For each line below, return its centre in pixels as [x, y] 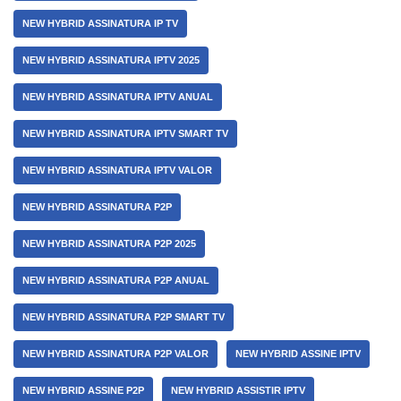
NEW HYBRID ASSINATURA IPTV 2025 [111, 60]
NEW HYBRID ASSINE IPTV [298, 354]
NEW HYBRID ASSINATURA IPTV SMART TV [125, 133]
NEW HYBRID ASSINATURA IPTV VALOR [117, 170]
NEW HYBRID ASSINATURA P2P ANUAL [116, 280]
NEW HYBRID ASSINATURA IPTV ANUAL [118, 97]
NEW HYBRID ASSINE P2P [83, 390]
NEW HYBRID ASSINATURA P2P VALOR [115, 354]
